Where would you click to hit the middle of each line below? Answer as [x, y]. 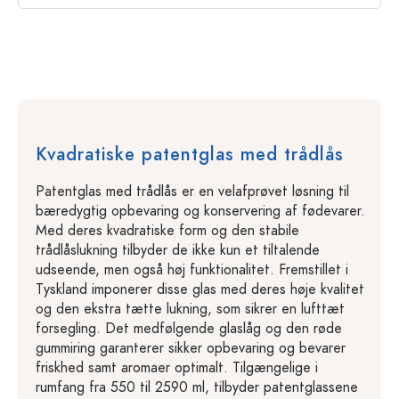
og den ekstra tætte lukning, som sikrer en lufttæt [190, 309]
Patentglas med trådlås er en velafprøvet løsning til [192, 191]
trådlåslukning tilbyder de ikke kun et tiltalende [178, 250]
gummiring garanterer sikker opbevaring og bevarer [191, 348]
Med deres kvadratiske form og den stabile [167, 230]
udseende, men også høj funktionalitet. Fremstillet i [192, 269]
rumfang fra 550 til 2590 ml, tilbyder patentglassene [197, 387]
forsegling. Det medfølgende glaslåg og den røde [189, 328]
